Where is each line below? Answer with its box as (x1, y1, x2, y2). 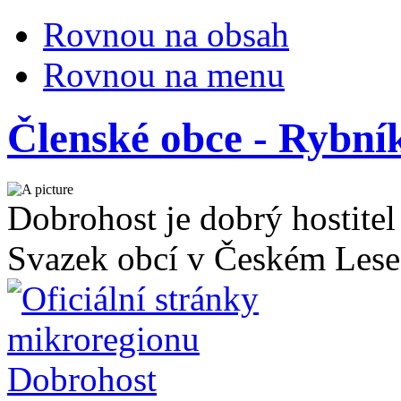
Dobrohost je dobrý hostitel (7, 198, 396, 237)
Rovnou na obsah (43, 15, 289, 54)
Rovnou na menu (43, 55, 285, 94)
